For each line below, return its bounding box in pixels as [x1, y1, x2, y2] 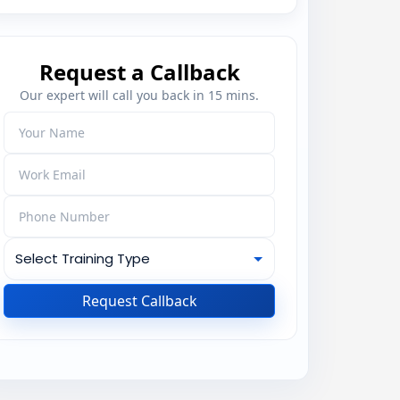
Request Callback [81, 290, 197, 311]
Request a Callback [38, 56, 240, 87]
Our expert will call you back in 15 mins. [20, 86, 259, 104]
